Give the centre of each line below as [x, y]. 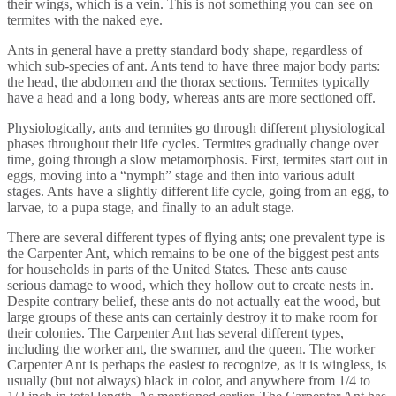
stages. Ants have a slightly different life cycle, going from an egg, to [198, 191]
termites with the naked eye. [85, 19]
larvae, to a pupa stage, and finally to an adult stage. [151, 207]
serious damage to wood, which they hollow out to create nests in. [190, 285]
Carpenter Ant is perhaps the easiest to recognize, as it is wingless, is [197, 364]
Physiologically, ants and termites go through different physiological [196, 127]
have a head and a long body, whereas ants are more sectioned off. [191, 97]
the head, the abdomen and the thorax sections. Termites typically [188, 81]
